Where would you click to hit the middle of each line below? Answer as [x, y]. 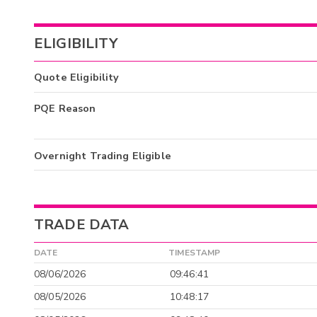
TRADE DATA [82, 225]
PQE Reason [65, 109]
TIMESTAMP [195, 253]
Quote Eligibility [77, 77]
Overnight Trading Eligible [103, 155]
